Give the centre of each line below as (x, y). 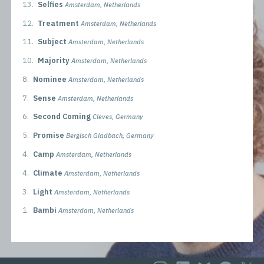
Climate (47, 173)
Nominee (49, 79)
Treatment (58, 23)
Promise (48, 136)
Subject (52, 42)
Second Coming (62, 117)
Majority (53, 61)
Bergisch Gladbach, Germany (110, 136)
